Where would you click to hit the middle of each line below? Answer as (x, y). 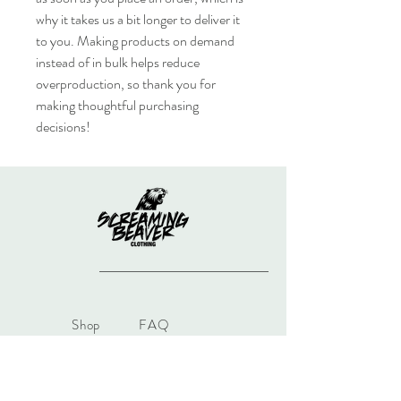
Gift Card (100, 346)
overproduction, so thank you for (126, 84)
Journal (93, 389)
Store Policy (175, 368)
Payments (167, 389)
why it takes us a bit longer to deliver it (138, 19)
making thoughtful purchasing (117, 105)
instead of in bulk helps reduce (118, 62)
